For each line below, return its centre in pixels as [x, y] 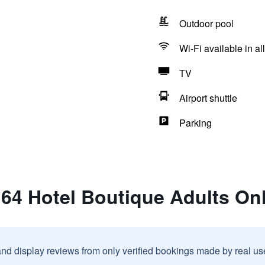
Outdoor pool [206, 23]
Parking [195, 123]
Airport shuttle [208, 98]
